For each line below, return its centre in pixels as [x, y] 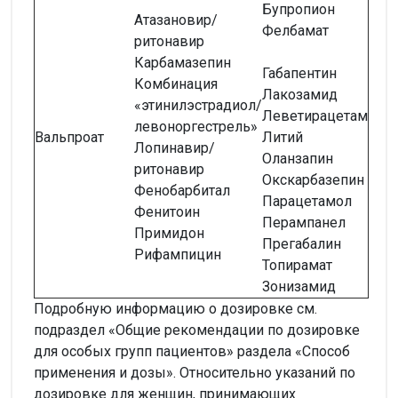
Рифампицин [178, 254]
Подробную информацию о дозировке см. [175, 308]
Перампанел [304, 222]
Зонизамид [299, 286]
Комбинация [176, 84]
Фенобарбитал [182, 190]
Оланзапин [298, 158]
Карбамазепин [183, 62]
